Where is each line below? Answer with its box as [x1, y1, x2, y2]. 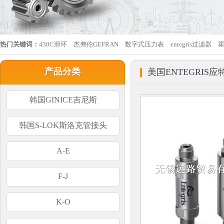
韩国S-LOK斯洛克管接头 [19, 121, 107, 129]
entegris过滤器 [170, 40, 211, 48]
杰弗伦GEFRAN [73, 40, 118, 48]
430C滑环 [39, 40, 67, 48]
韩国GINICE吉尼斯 [29, 95, 97, 104]
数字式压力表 [125, 40, 164, 48]
